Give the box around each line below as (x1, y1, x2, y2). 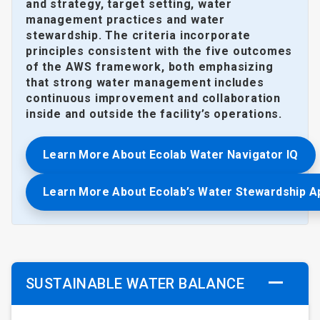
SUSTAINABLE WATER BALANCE (26, 275, 244, 293)
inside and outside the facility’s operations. (26, 107, 282, 121)
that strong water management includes (26, 76, 264, 90)
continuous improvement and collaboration (26, 91, 281, 106)
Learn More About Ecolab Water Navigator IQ (43, 148, 299, 162)
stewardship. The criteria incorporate (26, 29, 251, 43)
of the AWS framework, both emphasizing (26, 60, 274, 74)
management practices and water (26, 13, 226, 27)
